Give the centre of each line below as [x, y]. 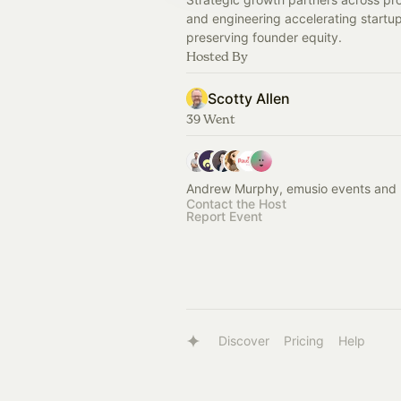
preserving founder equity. [264, 37]
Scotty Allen [249, 98]
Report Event [224, 216]
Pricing [304, 341]
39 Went [211, 119]
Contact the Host [236, 204]
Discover [244, 341]
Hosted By [217, 56]
